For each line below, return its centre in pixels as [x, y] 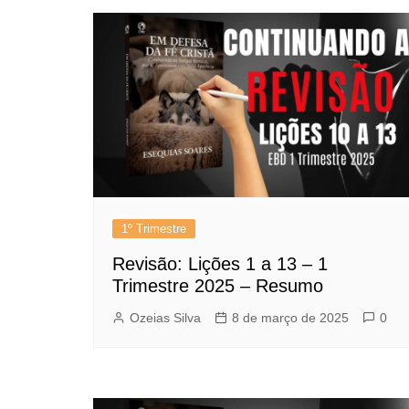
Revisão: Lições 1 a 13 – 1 [220, 264]
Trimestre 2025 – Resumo [218, 286]
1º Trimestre [154, 229]
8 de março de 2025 [290, 318]
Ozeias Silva [165, 318]
